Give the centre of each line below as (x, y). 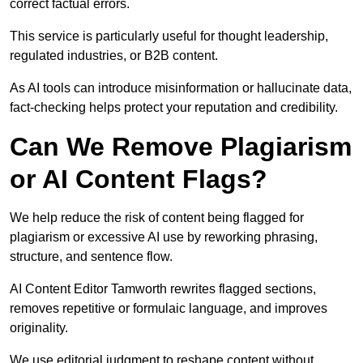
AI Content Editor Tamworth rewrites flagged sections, (163, 289)
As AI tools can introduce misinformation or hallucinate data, (181, 88)
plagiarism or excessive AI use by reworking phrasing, (164, 237)
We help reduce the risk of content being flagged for (157, 218)
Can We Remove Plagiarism (181, 147)
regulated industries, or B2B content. (114, 56)
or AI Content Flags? (139, 179)
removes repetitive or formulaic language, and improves (169, 309)
